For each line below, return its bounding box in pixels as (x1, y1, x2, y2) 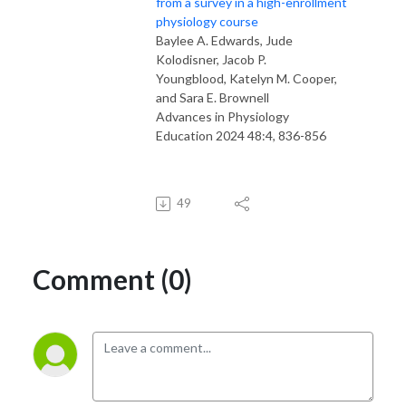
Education (156, 127, 213, 143)
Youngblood (156, 70, 224, 86)
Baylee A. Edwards (156, 32, 260, 48)
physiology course (156, 13, 258, 29)
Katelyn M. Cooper (229, 70, 334, 86)
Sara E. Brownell (179, 89, 269, 105)
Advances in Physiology (156, 108, 289, 124)
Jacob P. (222, 51, 266, 67)
